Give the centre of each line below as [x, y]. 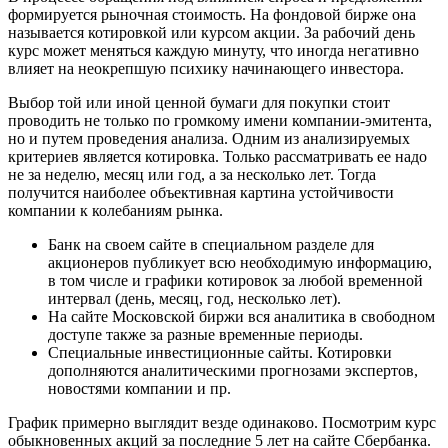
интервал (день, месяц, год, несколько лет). [194, 298]
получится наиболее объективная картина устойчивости [201, 192]
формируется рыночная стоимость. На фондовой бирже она [212, 14]
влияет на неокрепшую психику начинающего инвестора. [206, 68]
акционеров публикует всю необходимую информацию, [240, 262]
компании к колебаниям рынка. [115, 210]
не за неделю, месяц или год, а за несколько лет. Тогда [192, 174]
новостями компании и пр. [139, 388]
